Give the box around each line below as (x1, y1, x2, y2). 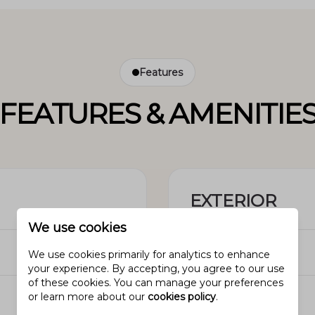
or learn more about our (28, 290, 148, 303)
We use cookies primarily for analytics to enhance (28, 248, 270, 261)
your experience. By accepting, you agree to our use (28, 262, 285, 275)
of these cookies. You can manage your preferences (28, 276, 283, 289)
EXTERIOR (190, 190, 276, 211)
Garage (190, 247, 231, 262)
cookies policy (148, 290, 216, 303)
